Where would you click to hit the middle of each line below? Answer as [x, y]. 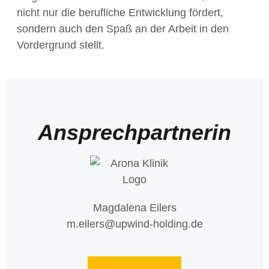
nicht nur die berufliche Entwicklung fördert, [120, 12]
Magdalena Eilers [134, 207]
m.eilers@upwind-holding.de [134, 224]
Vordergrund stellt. [61, 45]
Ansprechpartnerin [134, 132]
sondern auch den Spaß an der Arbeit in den [123, 29]
